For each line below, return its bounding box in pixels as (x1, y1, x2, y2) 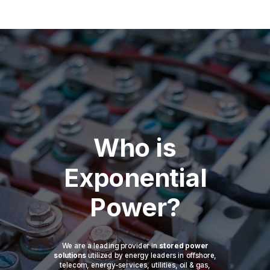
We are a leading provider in (61, 241, 157, 251)
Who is (93, 133, 177, 163)
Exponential (63, 162, 207, 193)
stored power (159, 241, 209, 251)
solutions (53, 251, 86, 260)
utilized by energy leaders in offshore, (87, 251, 217, 260)
